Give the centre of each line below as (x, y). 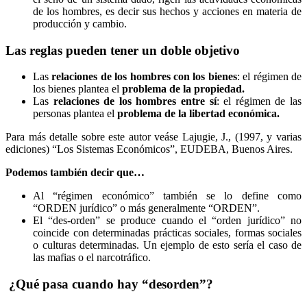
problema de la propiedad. (183, 89)
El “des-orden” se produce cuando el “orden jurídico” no (167, 221)
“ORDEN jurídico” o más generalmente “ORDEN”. (146, 208)
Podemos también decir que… (75, 173)
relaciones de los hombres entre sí (135, 101)
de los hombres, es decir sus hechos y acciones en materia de (167, 11)
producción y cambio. (80, 23)
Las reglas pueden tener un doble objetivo (123, 50)
